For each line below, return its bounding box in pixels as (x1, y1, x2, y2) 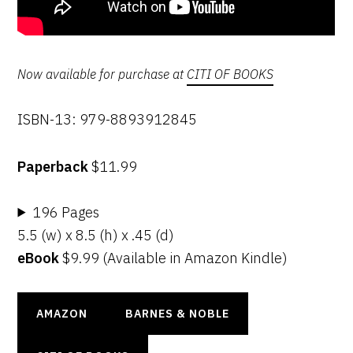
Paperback (17, 157, 89, 176)
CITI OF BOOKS (187, 65, 274, 82)
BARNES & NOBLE (125, 306, 230, 321)
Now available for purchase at (17, 65, 188, 82)
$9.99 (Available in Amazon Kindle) (59, 248, 288, 267)
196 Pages (32, 203, 100, 221)
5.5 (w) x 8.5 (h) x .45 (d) (17, 225, 175, 244)
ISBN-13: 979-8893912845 (17, 110, 198, 128)
